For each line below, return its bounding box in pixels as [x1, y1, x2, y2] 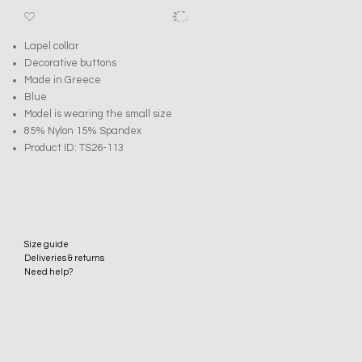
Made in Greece [24, 74, 101, 86]
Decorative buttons [24, 57, 116, 69]
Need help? [24, 267, 73, 276]
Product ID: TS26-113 [24, 141, 124, 154]
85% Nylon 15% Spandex [24, 124, 141, 137]
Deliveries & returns [24, 253, 104, 263]
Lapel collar [24, 40, 79, 52]
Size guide [24, 239, 69, 249]
